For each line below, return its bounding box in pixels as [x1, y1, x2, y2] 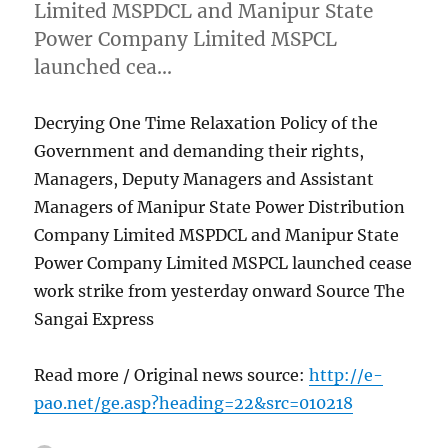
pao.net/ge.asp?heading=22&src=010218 [34, 392, 354, 413]
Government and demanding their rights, [34, 140, 365, 161]
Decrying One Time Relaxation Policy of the [34, 112, 379, 133]
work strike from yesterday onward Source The [34, 280, 406, 301]
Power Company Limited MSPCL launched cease [34, 252, 413, 273]
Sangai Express [34, 308, 155, 329]
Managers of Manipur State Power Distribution [34, 196, 406, 217]
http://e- [309, 364, 384, 385]
